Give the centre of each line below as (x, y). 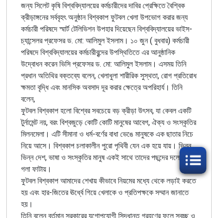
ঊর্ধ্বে (76, 192)
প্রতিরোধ (185, 75)
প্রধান (28, 75)
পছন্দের (159, 157)
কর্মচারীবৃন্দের (93, 52)
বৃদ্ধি (43, 87)
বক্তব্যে (69, 75)
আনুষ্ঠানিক (163, 52)
